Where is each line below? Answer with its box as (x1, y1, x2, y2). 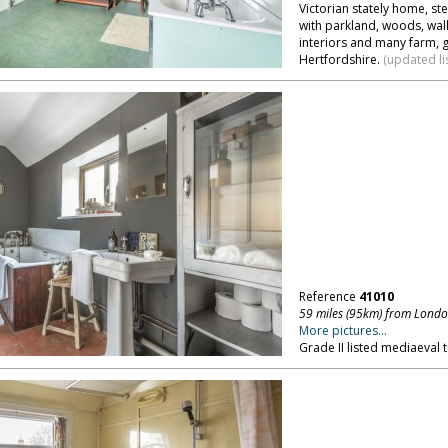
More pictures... (298, 322, 387, 339)
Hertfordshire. (298, 51, 383, 68)
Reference (298, 288, 359, 305)
